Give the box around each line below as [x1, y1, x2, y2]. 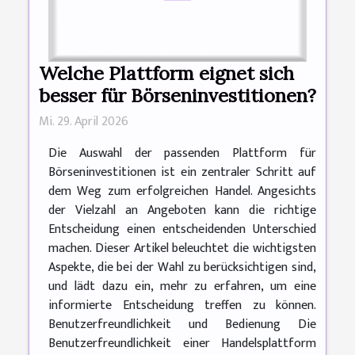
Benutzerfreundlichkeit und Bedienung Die [48, 314, 316, 336]
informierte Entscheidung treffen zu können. [48, 295, 316, 317]
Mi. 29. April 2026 [39, 111, 128, 133]
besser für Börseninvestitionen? [39, 83, 316, 108]
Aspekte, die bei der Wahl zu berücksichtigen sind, [48, 257, 316, 279]
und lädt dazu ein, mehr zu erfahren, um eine [48, 276, 316, 298]
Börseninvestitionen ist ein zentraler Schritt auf [48, 162, 316, 184]
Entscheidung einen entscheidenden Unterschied [48, 219, 316, 241]
